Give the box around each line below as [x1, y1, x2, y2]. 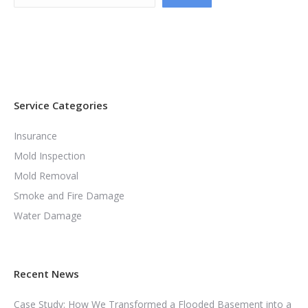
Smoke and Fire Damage [14, 188, 124, 202]
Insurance [14, 129, 57, 142]
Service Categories [14, 98, 108, 112]
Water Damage [14, 208, 82, 222]
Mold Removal [14, 168, 78, 182]
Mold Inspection [14, 148, 85, 162]
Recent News [14, 266, 79, 280]
